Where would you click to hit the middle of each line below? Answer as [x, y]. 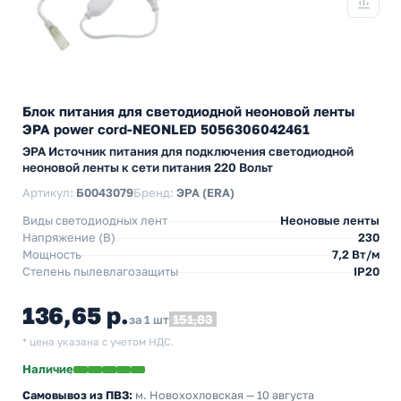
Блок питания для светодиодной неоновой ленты [188, 111]
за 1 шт [149, 320]
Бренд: [155, 192]
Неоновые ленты [330, 220]
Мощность [52, 254]
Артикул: [49, 192]
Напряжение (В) [69, 237]
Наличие [48, 369]
